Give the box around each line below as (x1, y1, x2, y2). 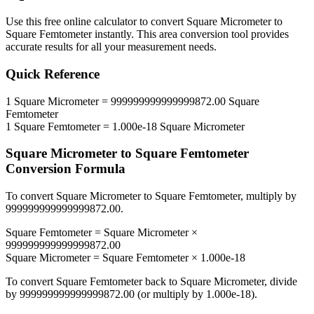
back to (142, 275, 180, 288)
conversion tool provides (177, 28, 289, 41)
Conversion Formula (6, 161, 125, 177)
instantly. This (92, 28, 159, 41)
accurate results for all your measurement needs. (6, 41, 217, 53)
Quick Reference (6, 67, 100, 82)
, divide (264, 275, 297, 288)
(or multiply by (135, 288, 206, 301)
